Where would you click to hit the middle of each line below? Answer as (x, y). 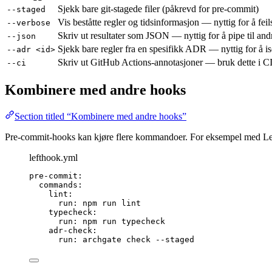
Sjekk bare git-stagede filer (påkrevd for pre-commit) (158, 8)
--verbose (29, 22)
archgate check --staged (138, 240)
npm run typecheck (124, 222)
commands (58, 185)
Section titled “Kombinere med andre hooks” (100, 117)
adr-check (70, 231)
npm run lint (112, 203)
